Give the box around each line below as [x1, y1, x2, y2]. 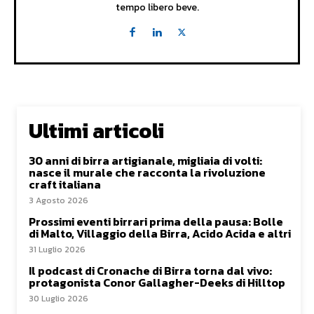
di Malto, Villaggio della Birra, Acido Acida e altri [29, 225, 291, 243]
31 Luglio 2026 [29, 243, 86, 257]
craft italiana [29, 176, 101, 193]
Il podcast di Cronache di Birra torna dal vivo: [29, 262, 272, 280]
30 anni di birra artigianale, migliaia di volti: [29, 152, 262, 170]
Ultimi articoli [29, 115, 164, 147]
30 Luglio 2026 [29, 292, 88, 306]
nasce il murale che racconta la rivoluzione [29, 164, 266, 182]
